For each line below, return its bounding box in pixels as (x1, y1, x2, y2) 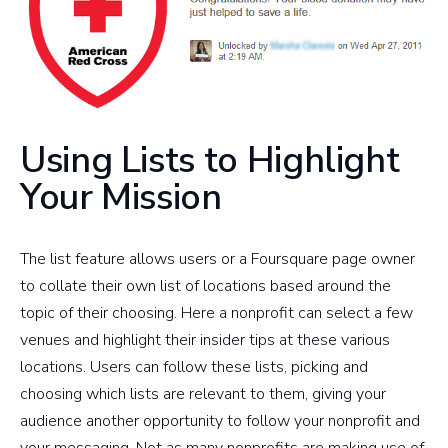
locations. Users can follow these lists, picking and (20, 355, 368, 378)
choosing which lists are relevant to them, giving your (20, 382, 386, 405)
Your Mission (20, 173, 222, 223)
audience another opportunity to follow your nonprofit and (20, 409, 420, 432)
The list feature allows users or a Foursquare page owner (20, 247, 415, 270)
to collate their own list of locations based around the (20, 274, 391, 297)
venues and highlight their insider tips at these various (20, 328, 390, 351)
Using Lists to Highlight (20, 136, 400, 186)
